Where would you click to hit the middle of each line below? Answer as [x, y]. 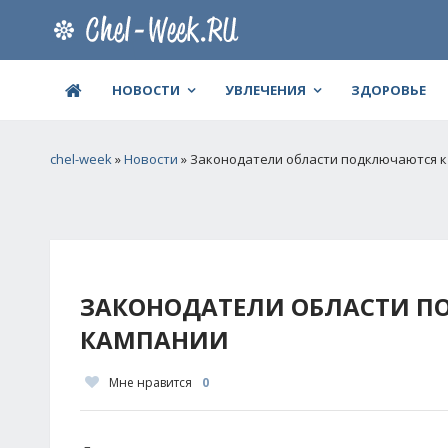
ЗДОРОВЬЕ [388, 90]
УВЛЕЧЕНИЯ [265, 90]
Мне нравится [150, 382]
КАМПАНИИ [154, 339]
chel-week [81, 159]
